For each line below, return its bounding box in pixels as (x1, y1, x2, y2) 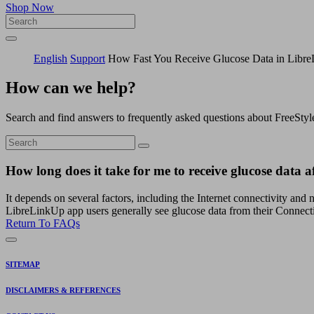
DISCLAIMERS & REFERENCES (6, 285, 121, 294)
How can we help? (6, 78, 136, 97)
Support (70, 52, 105, 64)
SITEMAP (6, 259, 40, 268)
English (34, 52, 67, 64)
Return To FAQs (6, 217, 80, 229)
